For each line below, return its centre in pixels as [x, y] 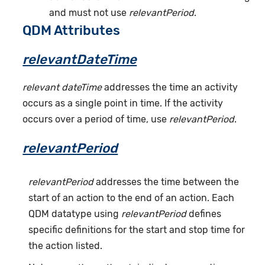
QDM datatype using [75, 214]
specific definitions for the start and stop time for [137, 230]
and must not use [89, 13]
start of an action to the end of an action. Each [132, 198]
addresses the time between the [167, 182]
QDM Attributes [72, 31]
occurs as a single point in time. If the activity [123, 104]
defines [204, 214]
